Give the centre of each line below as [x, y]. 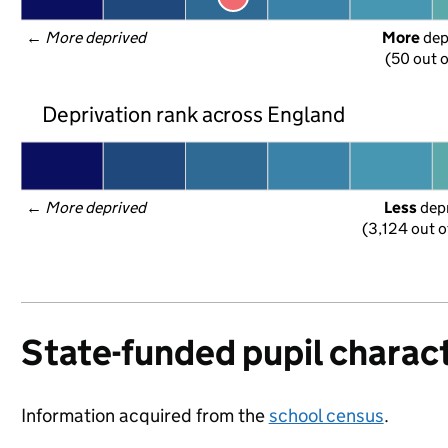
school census [326, 415]
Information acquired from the [144, 415]
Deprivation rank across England [193, 114]
